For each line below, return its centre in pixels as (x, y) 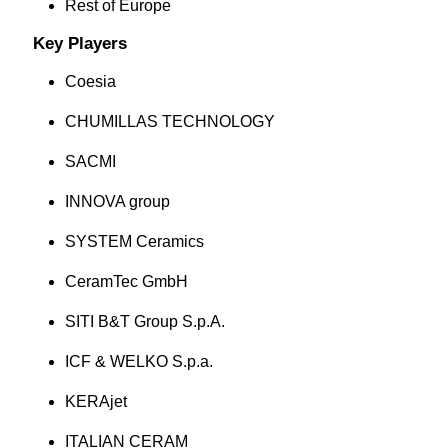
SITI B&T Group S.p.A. (144, 321)
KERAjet (95, 401)
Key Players (79, 43)
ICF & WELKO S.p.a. (138, 361)
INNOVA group (117, 201)
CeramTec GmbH (126, 281)
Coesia (90, 81)
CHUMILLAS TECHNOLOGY (169, 121)
